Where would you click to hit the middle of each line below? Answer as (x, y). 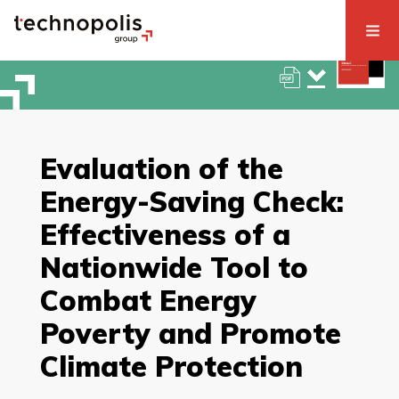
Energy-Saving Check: (191, 202)
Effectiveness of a (165, 235)
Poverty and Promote (190, 334)
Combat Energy (148, 301)
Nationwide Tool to (174, 268)
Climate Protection (171, 366)
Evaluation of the (161, 169)
